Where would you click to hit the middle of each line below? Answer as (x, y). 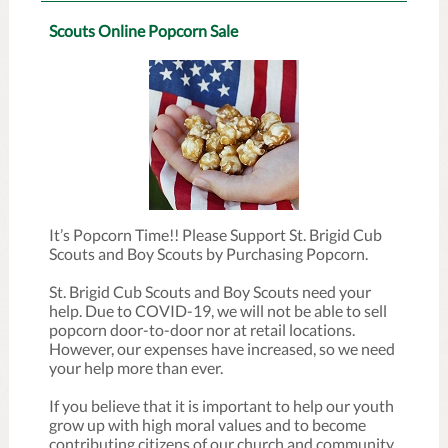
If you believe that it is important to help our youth (221, 405)
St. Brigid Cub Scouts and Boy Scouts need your (210, 291)
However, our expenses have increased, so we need (222, 348)
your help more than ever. (136, 367)
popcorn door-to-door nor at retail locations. (202, 329)
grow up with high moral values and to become (207, 424)
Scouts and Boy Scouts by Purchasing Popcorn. (208, 253)
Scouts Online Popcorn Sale (143, 30)
